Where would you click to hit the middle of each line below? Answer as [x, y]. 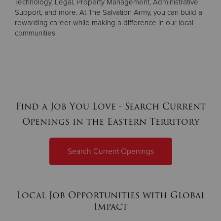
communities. [37, 33]
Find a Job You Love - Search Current [110, 106]
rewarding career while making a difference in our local [104, 22]
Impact [110, 206]
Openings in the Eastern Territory [110, 121]
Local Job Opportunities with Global [110, 195]
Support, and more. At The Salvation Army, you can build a [109, 12]
